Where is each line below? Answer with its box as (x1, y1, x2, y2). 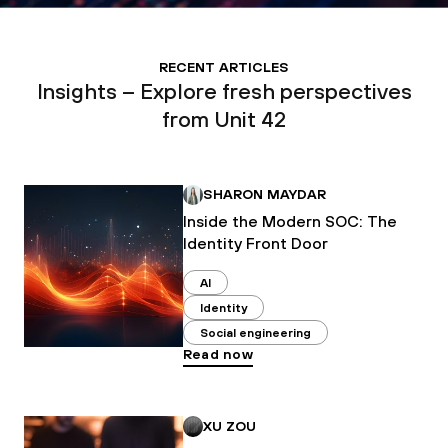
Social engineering (199, 325, 311, 340)
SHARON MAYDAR (203, 186, 327, 203)
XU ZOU (203, 417, 257, 434)
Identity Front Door (182, 234, 328, 253)
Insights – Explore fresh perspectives (36, 77, 412, 104)
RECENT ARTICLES (159, 58, 289, 75)
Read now (182, 346, 253, 363)
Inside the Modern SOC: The (182, 212, 397, 231)
